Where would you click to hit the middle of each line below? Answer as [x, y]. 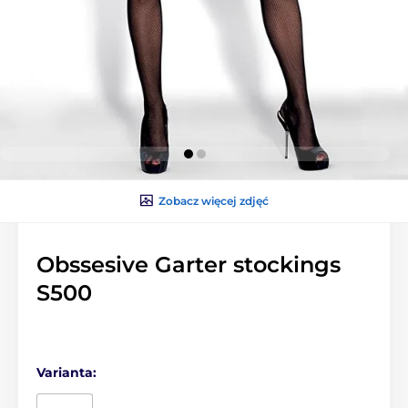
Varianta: [66, 372]
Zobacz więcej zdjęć [213, 200]
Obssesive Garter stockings [189, 264]
